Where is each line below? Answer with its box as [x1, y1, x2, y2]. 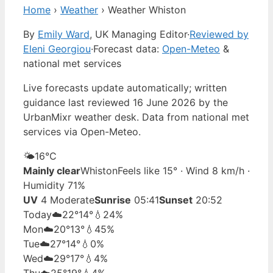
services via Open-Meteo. [23, 125, 141, 138]
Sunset [159, 193, 193, 206]
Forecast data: [93, 42, 162, 55]
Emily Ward [38, 27, 90, 40]
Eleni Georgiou [23, 42, 91, 55]
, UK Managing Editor [90, 27, 187, 40]
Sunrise [94, 193, 131, 206]
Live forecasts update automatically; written [23, 81, 227, 94]
